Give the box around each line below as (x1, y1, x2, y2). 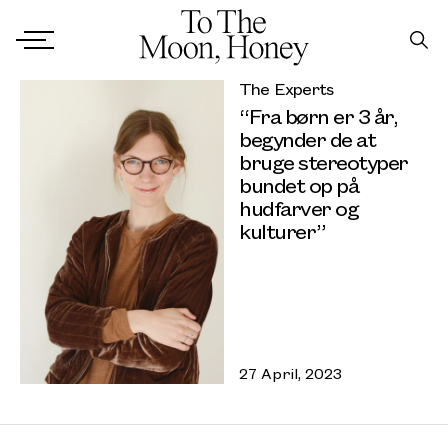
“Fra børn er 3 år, (239, 101, 397, 131)
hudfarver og (239, 193, 358, 223)
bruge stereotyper (239, 147, 408, 177)
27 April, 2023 (239, 362, 342, 383)
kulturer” (239, 216, 326, 246)
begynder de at (239, 124, 375, 154)
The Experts (239, 77, 334, 101)
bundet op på (239, 170, 358, 200)
